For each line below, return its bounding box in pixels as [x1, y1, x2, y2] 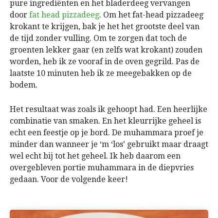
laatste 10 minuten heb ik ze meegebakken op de [10, 68, 192, 78]
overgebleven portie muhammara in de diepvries [10, 163, 194, 172]
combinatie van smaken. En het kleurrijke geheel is [10, 116, 201, 126]
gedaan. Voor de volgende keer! [10, 174, 128, 184]
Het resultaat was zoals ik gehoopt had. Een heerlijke [10, 104, 207, 114]
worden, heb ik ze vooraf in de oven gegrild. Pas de [10, 56, 200, 66]
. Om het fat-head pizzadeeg [99, 10, 203, 19]
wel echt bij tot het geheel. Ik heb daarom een [10, 151, 181, 161]
